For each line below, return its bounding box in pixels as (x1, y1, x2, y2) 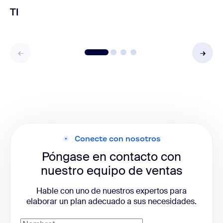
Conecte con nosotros (75, 133, 161, 143)
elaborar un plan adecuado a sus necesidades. (26, 196, 197, 207)
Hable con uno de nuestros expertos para (36, 185, 187, 196)
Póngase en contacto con (42, 148, 181, 164)
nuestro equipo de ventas (40, 162, 183, 178)
